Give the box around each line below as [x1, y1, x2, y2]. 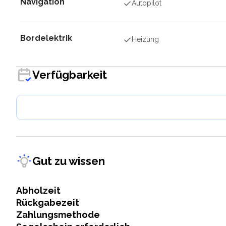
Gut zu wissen [32, 154, 105, 167]
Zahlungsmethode [16, 209, 100, 220]
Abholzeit [16, 185, 61, 196]
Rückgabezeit [16, 197, 79, 208]
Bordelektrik [20, 33, 72, 43]
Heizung [132, 35, 159, 43]
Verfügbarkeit [32, 68, 107, 81]
